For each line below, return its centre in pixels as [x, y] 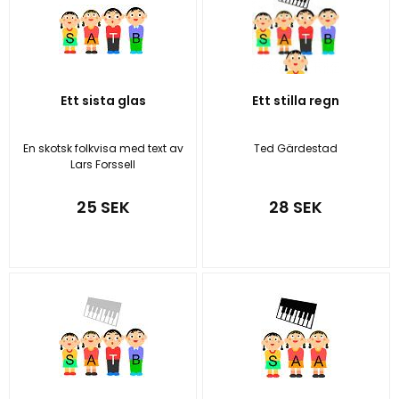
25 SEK [103, 208]
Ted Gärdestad [296, 148]
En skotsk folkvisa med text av [103, 148]
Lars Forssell [103, 164]
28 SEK [296, 208]
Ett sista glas [103, 100]
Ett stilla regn [296, 100]
